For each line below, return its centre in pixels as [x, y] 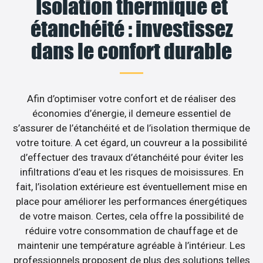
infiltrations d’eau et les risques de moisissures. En [131, 172]
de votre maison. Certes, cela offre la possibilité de [131, 216]
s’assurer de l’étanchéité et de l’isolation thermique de [131, 128]
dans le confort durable [131, 51]
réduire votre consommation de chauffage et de [131, 230]
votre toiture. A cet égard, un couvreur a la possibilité [131, 142]
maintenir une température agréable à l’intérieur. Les [131, 245]
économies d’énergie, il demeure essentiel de [131, 113]
